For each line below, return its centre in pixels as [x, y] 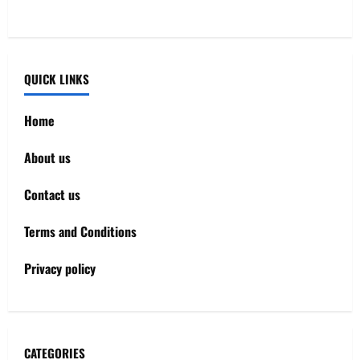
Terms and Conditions [80, 231]
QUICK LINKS [57, 78]
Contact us [52, 194]
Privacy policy [60, 268]
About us [47, 157]
